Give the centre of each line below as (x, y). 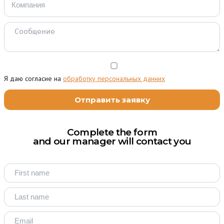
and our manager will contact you (112, 141)
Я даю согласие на (33, 79)
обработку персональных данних (114, 79)
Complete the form (112, 132)
